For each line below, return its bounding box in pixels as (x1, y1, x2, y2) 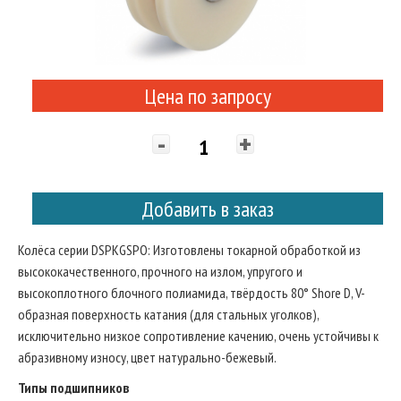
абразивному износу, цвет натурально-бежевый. (18, 348, 277, 366)
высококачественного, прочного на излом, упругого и (18, 262, 303, 280)
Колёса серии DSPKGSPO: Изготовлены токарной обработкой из (18, 241, 361, 259)
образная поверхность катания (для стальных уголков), (18, 305, 319, 323)
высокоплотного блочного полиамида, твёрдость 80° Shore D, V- (18, 284, 365, 302)
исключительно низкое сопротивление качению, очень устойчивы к (18, 327, 379, 345)
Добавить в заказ (141, 194, 274, 223)
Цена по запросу (144, 81, 271, 110)
